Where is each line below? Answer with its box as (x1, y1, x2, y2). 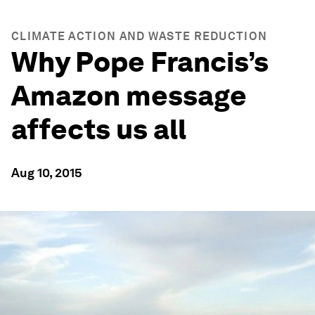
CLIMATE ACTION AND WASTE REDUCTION (11, 30, 268, 43)
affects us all (11, 112, 186, 146)
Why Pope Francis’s (11, 45, 269, 79)
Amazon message (11, 79, 247, 112)
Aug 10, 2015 (11, 165, 82, 180)
